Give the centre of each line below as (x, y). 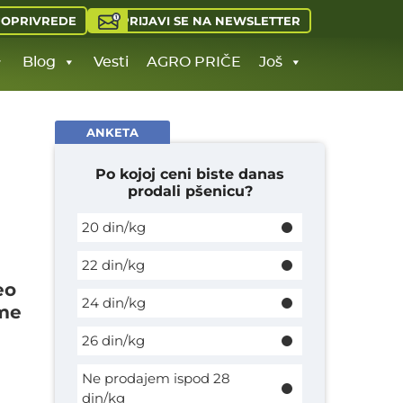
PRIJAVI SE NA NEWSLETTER (210, 20)
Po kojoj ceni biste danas (190, 174)
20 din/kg (114, 227)
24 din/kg (114, 303)
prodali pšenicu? (190, 191)
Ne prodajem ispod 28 (156, 378)
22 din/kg (113, 265)
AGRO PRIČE (194, 62)
